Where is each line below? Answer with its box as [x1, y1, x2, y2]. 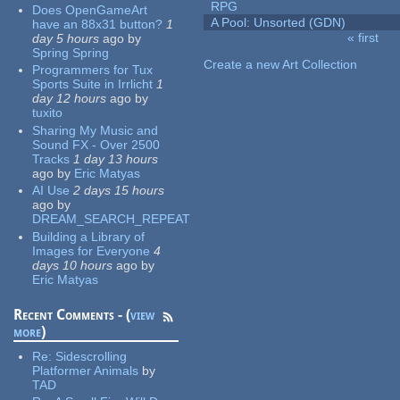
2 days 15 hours [73, 183, 165, 198]
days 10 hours [32, 257, 113, 272]
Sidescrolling [55, 348, 128, 363]
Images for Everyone [32, 243, 151, 258]
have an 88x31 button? [32, 16, 163, 31]
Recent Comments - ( [13, 305, 131, 323]
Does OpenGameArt [32, 2, 148, 17]
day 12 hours [32, 91, 107, 106]
